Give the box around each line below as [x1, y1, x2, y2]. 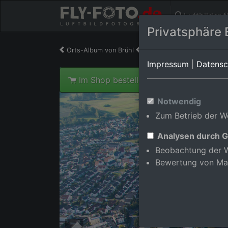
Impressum [147, 59, 189, 69]
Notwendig [157, 96, 201, 106]
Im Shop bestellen [79, 75, 148, 85]
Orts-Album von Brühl [65, 46, 136, 54]
